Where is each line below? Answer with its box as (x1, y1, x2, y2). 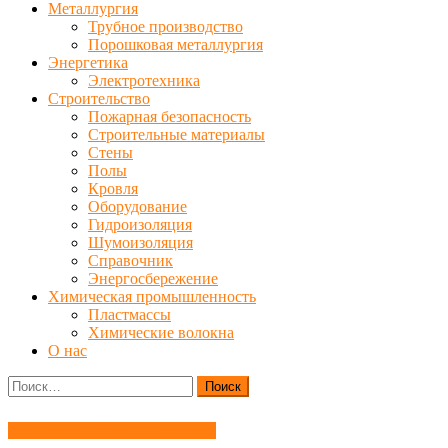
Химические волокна (88, 324, 234, 341)
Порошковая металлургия (88, 36, 263, 53)
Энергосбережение (88, 270, 218, 287)
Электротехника (88, 72, 200, 89)
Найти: (7, 375, 55, 392)
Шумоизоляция (88, 234, 193, 251)
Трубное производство (88, 18, 243, 35)
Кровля (88, 180, 138, 197)
